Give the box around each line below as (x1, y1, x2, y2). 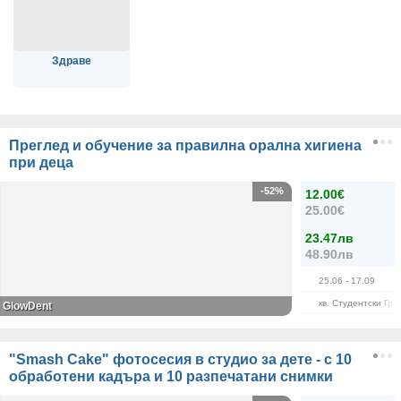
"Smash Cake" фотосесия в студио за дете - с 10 (9, 351, 352, 367)
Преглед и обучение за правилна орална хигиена (9, 137, 362, 153)
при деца (9, 154, 73, 170)
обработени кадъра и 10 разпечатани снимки (9, 368, 333, 384)
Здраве (51, 55, 91, 68)
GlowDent (3, 299, 52, 312)
